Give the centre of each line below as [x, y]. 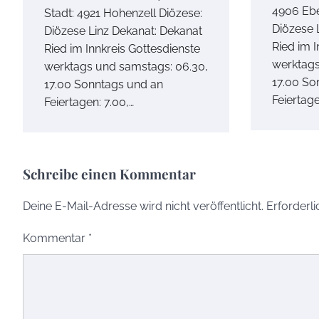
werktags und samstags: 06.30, [126, 67]
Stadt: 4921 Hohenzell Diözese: [123, 14]
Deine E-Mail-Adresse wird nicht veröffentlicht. [143, 206]
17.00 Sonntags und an [104, 85]
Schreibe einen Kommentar [109, 174]
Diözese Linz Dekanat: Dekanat [123, 31]
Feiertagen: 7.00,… [89, 103]
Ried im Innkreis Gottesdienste [122, 49]
